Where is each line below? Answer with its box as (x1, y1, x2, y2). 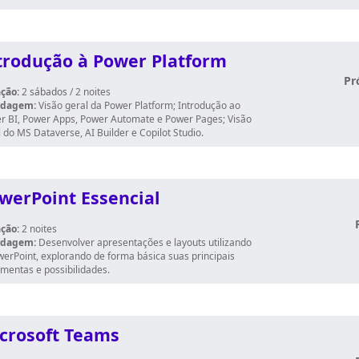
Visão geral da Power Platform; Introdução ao (38, 99, 240, 112)
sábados (30, 85, 67, 99)
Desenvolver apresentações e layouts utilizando (38, 236, 252, 249)
